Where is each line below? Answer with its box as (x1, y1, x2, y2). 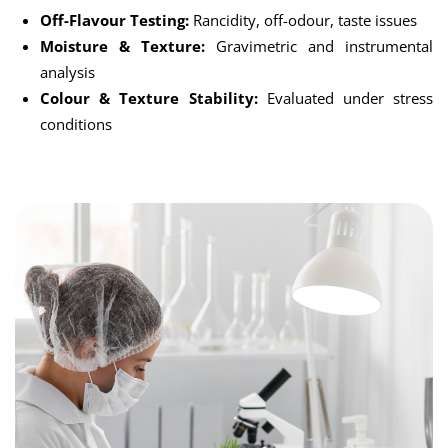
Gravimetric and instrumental (205, 36, 433, 56)
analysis (40, 62, 95, 82)
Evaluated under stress (257, 88, 433, 108)
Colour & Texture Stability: (40, 88, 258, 108)
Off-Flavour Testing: (40, 10, 189, 30)
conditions (40, 114, 112, 134)
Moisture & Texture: (40, 36, 205, 56)
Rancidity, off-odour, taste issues (189, 10, 417, 30)
